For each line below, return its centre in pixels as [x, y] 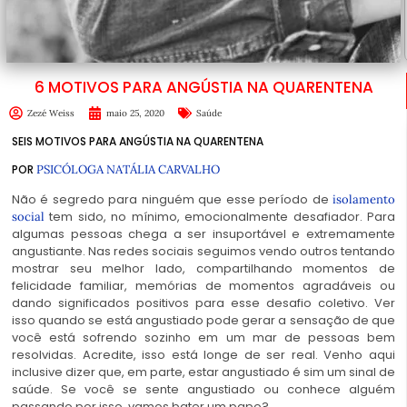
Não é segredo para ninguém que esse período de [170, 199]
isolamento [362, 199]
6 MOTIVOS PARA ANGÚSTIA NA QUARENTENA [203, 87]
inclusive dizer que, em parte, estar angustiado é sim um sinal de [203, 372]
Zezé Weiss [51, 113]
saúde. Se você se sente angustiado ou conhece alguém [203, 389]
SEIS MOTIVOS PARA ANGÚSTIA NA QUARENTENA [139, 141]
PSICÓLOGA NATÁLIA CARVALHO [128, 169]
